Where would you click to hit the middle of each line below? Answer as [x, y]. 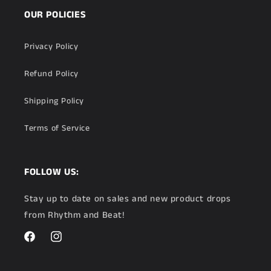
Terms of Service [57, 128]
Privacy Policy [51, 47]
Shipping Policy [54, 101]
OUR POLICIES [55, 15]
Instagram [69, 243]
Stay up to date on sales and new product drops [128, 199]
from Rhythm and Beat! [75, 215]
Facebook [41, 243]
